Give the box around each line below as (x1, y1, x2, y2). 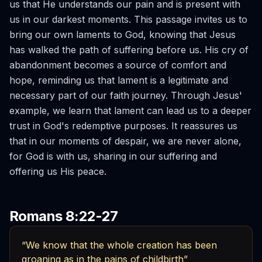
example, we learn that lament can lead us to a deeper (9, 105, 251, 116)
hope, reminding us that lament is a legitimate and (9, 74, 228, 86)
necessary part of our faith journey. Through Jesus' (9, 89, 242, 101)
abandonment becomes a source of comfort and (9, 59, 226, 71)
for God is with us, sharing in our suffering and (9, 150, 217, 162)
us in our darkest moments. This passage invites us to (9, 13, 247, 25)
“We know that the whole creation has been (22, 239, 217, 251)
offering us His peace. (9, 166, 106, 177)
